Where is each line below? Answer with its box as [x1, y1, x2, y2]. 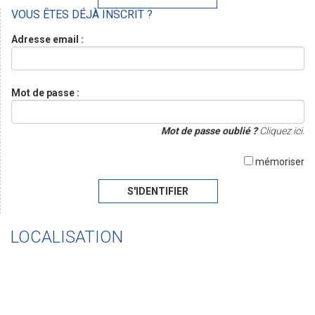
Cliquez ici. [257, 125, 304, 136]
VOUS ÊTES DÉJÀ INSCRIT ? [11, 8, 153, 21]
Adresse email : [11, 34, 84, 45]
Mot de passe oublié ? [161, 125, 257, 136]
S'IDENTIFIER [127, 186, 188, 197]
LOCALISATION [11, 227, 123, 247]
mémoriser [253, 156, 304, 167]
